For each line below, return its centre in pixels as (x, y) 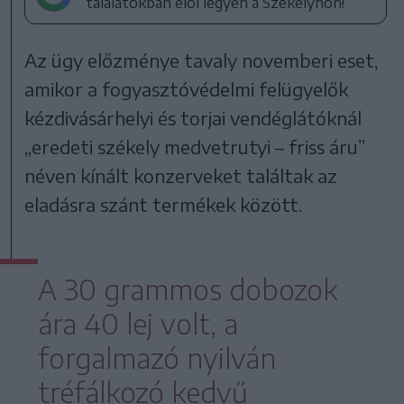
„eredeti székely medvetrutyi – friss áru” (195, 146)
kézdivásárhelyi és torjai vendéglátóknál (193, 117)
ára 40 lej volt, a (138, 323)
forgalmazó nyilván (157, 358)
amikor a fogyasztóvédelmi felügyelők (187, 88)
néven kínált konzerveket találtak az (181, 175)
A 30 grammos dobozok (188, 289)
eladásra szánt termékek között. (164, 204)
